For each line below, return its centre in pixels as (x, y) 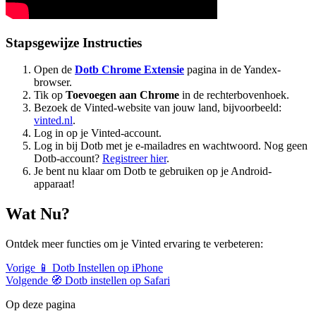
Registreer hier (134, 159)
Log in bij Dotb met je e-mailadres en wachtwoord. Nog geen (171, 146)
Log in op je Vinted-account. (98, 133)
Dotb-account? (68, 159)
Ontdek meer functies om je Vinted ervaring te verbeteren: (134, 244)
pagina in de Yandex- (232, 70)
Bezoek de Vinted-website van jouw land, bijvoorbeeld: (158, 108)
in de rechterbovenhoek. (234, 95)
